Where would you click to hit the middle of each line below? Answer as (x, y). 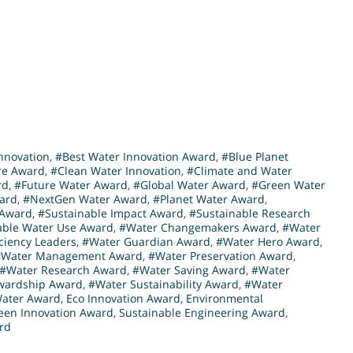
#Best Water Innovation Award (136, 157)
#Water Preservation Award (221, 256)
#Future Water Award (71, 185)
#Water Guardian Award (146, 242)
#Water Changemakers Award (198, 228)
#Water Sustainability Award (163, 284)
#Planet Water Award (209, 199)
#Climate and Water (240, 171)
